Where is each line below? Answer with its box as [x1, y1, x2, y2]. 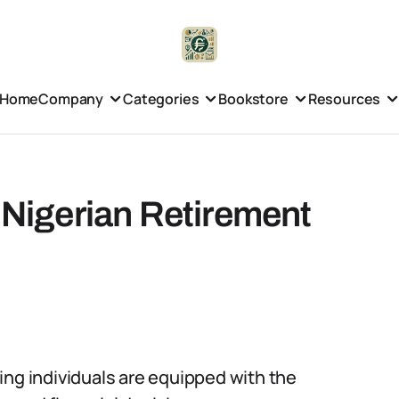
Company [38, 88, 104, 109]
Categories [123, 88, 199, 109]
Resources [307, 88, 381, 109]
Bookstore [218, 88, 289, 109]
